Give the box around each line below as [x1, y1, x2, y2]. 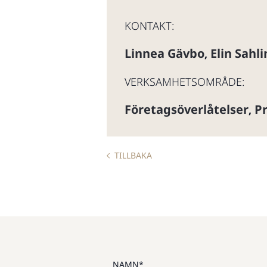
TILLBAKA [114, 150, 152, 161]
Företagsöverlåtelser [125, 101, 249, 117]
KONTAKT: [125, 18, 174, 33]
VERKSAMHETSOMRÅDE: [125, 74, 244, 89]
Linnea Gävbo [125, 45, 204, 61]
